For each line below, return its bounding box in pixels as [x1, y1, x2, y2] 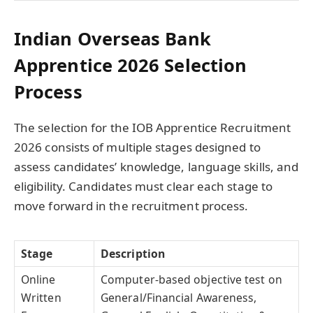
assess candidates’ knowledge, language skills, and [14, 158, 299, 175]
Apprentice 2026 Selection [14, 52, 247, 77]
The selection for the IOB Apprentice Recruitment [14, 119, 291, 136]
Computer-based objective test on [101, 271, 282, 287]
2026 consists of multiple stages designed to [14, 138, 261, 155]
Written [21, 289, 61, 305]
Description [101, 245, 165, 261]
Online [21, 271, 56, 287]
